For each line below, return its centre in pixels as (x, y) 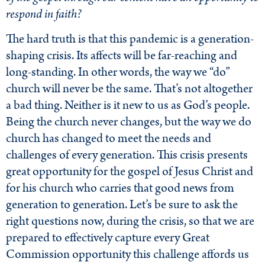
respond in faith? (44, 14)
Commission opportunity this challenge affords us (127, 255)
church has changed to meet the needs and (109, 139)
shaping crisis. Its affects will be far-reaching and (122, 56)
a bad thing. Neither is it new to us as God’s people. (128, 106)
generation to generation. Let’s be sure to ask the (122, 205)
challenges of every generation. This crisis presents (127, 155)
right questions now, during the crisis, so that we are (130, 222)
